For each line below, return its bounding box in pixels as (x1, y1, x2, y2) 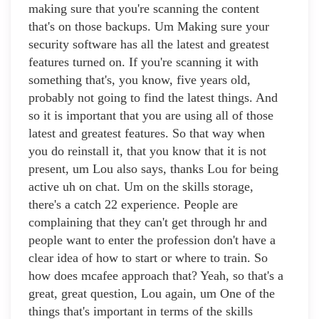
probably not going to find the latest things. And (28, 90, 278, 105)
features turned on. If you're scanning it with (28, 55, 258, 70)
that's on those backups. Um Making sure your (28, 19, 269, 34)
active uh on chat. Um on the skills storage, (28, 179, 253, 194)
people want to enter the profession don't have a (28, 233, 276, 248)
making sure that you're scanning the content (28, 1, 259, 16)
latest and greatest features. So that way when (28, 126, 265, 141)
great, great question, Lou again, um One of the (28, 286, 275, 301)
